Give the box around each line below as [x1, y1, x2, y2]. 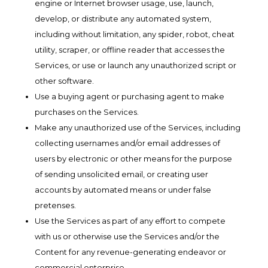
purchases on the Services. [34, 107, 139, 117]
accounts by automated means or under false [34, 185, 211, 194]
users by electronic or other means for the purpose [34, 154, 232, 163]
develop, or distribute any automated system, [34, 14, 211, 23]
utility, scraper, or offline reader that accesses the [34, 45, 225, 54]
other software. [34, 76, 94, 86]
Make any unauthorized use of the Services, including [34, 123, 240, 132]
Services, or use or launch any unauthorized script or [34, 60, 236, 70]
